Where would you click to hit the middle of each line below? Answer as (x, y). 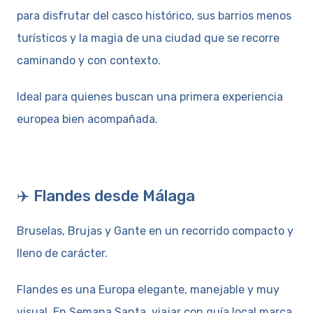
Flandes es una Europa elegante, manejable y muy (148, 289)
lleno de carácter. (62, 253)
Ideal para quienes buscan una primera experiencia (150, 96)
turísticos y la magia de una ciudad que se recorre (148, 38)
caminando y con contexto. (89, 60)
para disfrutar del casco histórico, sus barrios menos (154, 15)
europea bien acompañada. (87, 119)
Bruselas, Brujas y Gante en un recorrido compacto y (155, 231)
